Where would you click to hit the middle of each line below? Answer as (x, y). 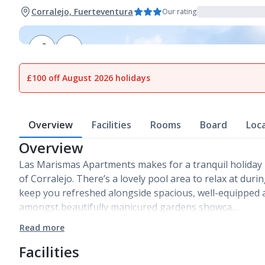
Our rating (179, 12)
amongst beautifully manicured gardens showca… (129, 207)
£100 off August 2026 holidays (88, 78)
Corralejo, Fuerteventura (82, 12)
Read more (42, 227)
